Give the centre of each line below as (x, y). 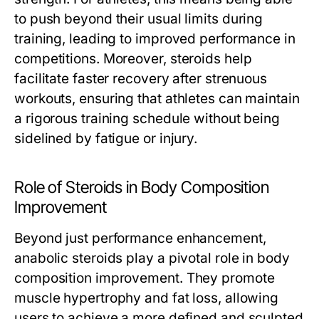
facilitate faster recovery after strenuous (141, 79)
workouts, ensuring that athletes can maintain (157, 99)
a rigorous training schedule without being (147, 119)
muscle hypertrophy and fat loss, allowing (147, 298)
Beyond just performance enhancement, (140, 238)
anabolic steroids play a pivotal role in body (152, 258)
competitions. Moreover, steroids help (133, 59)
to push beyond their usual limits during (139, 19)
